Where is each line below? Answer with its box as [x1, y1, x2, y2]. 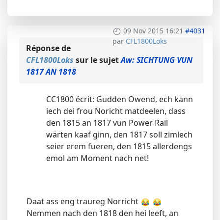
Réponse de [26, 43, 71, 54]
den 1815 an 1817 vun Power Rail [46, 117, 168, 129]
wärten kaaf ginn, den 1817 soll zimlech [46, 129, 192, 140]
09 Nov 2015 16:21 [123, 26, 183, 36]
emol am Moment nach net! [46, 153, 149, 164]
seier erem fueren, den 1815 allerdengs [46, 141, 192, 152]
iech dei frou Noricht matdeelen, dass [46, 106, 186, 117]
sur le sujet [74, 55, 121, 66]
